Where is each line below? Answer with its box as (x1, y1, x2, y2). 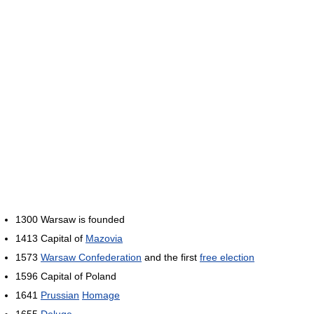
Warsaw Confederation (41, 251, 142, 263)
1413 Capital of (15, 232, 86, 244)
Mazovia (86, 232, 123, 244)
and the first (142, 251, 200, 263)
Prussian (41, 289, 79, 301)
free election (200, 251, 254, 263)
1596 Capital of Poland (15, 270, 116, 282)
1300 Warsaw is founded (15, 213, 125, 225)
